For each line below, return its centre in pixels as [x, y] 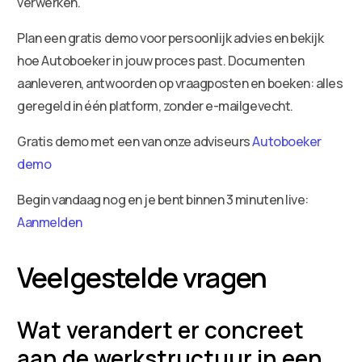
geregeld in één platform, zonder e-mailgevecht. [155, 105]
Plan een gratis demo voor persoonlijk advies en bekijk [170, 38]
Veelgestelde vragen [142, 277]
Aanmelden [50, 222]
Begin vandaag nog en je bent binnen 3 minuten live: [163, 199]
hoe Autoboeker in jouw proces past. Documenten [161, 60]
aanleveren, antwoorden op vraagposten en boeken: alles [180, 83]
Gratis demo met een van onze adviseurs [134, 141]
